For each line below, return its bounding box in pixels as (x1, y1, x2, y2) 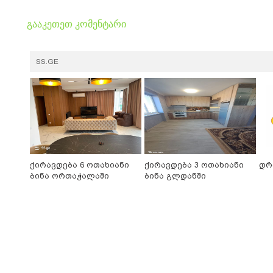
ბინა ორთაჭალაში (30, 171, 109, 181)
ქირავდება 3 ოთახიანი (144, 160, 244, 170)
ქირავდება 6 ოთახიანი (30, 160, 129, 170)
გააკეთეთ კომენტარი (27, 19, 126, 30)
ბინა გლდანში (144, 171, 206, 181)
